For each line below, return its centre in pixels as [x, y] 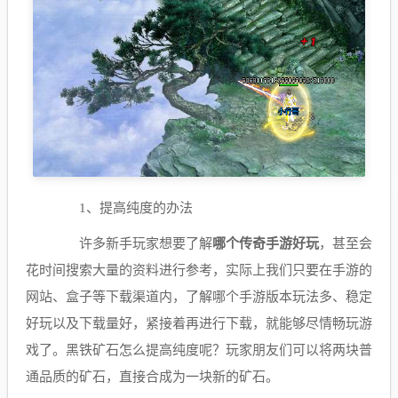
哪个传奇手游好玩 [266, 243]
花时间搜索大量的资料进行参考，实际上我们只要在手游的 [199, 270]
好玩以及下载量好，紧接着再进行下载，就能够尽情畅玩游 [199, 323]
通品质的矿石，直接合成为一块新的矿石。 [152, 376]
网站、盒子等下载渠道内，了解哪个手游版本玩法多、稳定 [199, 296]
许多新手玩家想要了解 [132, 243]
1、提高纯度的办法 [136, 207]
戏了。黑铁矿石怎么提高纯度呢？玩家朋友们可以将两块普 [199, 350]
